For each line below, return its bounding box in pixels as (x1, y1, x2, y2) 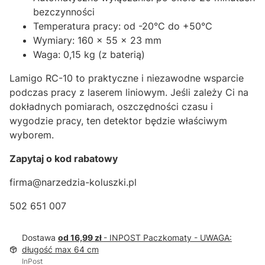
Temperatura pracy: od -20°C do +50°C (33, 20, 212, 32)
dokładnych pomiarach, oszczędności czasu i (9, 101, 213, 112)
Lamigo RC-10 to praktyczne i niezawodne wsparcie (9, 72, 244, 84)
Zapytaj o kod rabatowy (9, 153, 118, 164)
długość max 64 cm (21, 244, 99, 254)
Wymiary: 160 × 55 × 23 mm (33, 34, 161, 46)
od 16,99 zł (57, 232, 104, 243)
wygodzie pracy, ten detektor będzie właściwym (9, 115, 227, 127)
